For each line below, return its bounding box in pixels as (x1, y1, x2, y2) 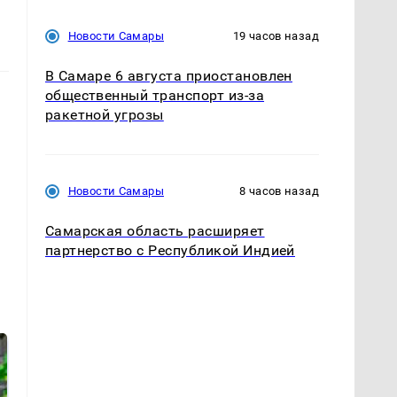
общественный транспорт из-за (44, 86, 265, 104)
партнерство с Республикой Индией (44, 241, 295, 259)
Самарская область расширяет (44, 222, 265, 239)
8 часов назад (239, 183, 319, 198)
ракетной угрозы (44, 105, 164, 123)
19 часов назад (232, 28, 319, 43)
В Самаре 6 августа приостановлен (44, 66, 292, 84)
